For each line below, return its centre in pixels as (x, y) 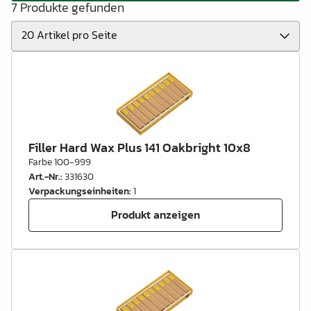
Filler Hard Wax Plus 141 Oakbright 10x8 (140, 147)
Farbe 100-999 (60, 162)
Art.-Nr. (44, 176)
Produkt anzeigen (155, 215)
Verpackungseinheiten (79, 191)
